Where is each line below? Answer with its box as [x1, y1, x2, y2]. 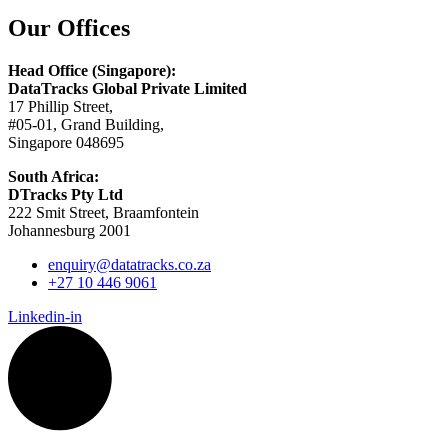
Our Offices [8, 14, 130, 41]
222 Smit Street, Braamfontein [8, 203, 199, 221]
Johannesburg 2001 [8, 221, 131, 239]
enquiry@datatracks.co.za [48, 255, 211, 273]
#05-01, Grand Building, [8, 115, 164, 133]
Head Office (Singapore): [8, 61, 176, 79]
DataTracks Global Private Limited [8, 79, 247, 97]
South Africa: [8, 167, 99, 185]
